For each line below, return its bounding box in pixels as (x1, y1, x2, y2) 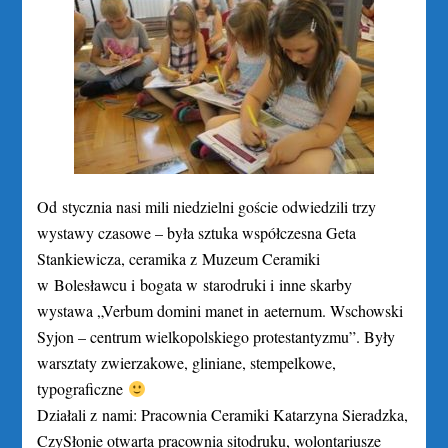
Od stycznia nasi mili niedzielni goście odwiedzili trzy (37, 196, 377, 217)
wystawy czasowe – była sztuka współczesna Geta (37, 222, 357, 243)
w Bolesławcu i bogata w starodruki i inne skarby (37, 274, 353, 295)
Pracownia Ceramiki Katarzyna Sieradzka (141, 404, 405, 425)
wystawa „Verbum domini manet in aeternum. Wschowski (37, 300, 404, 321)
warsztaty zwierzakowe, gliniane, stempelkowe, (37, 352, 337, 373)
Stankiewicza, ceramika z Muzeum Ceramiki (37, 248, 321, 269)
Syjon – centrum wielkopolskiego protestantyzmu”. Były (37, 326, 396, 347)
